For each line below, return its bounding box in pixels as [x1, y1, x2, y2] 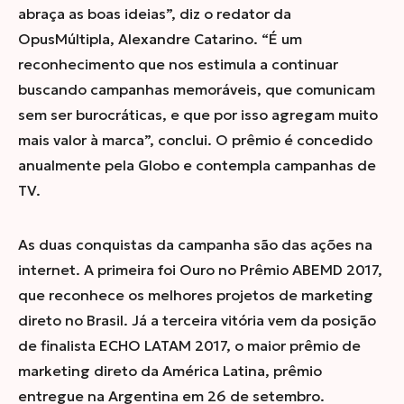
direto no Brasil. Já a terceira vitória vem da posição [18, 311, 376, 329]
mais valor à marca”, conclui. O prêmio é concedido [18, 131, 372, 149]
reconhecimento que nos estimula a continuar [18, 55, 338, 73]
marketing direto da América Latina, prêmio [18, 362, 322, 380]
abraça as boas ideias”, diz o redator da [18, 5, 291, 23]
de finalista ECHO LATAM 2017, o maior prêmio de [18, 336, 361, 354]
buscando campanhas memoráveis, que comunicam [18, 80, 375, 98]
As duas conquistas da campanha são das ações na [18, 235, 372, 253]
